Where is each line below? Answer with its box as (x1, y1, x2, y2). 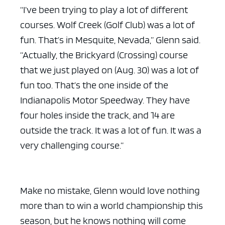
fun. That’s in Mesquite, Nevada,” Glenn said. (20, 34, 200, 46)
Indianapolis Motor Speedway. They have (20, 94, 190, 106)
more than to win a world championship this (20, 199, 203, 212)
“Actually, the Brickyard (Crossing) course (20, 49, 188, 61)
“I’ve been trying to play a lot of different (20, 4, 188, 16)
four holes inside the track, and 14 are (20, 109, 175, 122)
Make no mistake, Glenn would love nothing (20, 184, 200, 197)
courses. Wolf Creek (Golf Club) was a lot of (20, 19, 195, 31)
